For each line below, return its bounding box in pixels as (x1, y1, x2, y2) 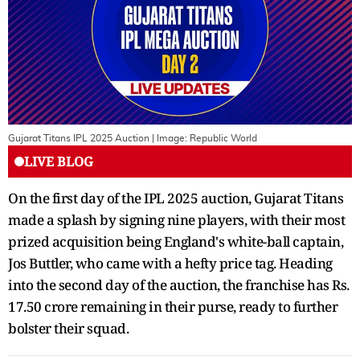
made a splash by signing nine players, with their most (8, 210, 345, 229)
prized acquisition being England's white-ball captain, (8, 231, 343, 251)
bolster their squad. (8, 318, 129, 337)
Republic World (190, 133, 257, 143)
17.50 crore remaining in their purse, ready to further (8, 297, 337, 316)
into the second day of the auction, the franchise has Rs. (8, 275, 350, 294)
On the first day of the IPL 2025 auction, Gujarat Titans (8, 188, 343, 207)
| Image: (149, 133, 190, 143)
